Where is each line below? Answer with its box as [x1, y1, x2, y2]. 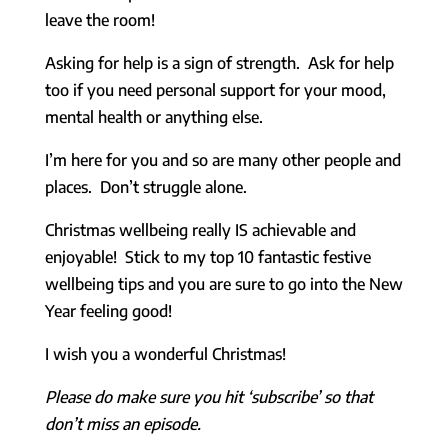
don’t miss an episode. [44, 413, 209, 434]
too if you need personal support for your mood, [44, 79, 386, 100]
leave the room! [44, 9, 155, 30]
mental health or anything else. [44, 106, 263, 127]
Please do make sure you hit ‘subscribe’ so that [44, 386, 373, 407]
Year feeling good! [44, 300, 172, 321]
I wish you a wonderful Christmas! [44, 343, 286, 364]
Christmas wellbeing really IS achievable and [44, 219, 356, 240]
